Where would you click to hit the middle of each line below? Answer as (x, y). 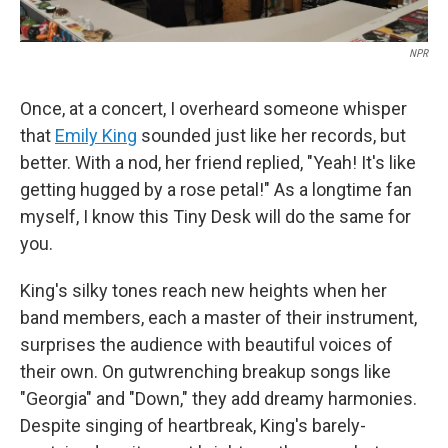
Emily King (96, 135)
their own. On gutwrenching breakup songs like (205, 371)
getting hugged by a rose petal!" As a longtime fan (216, 189)
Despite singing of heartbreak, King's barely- (193, 425)
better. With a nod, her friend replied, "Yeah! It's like (218, 162)
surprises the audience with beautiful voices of (206, 344)
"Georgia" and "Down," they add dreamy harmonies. (218, 398)
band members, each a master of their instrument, (218, 317)
